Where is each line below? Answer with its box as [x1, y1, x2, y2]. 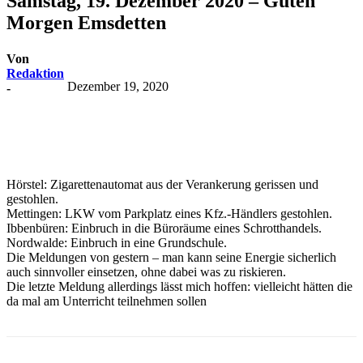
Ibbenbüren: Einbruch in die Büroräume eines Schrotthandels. [6, 220, 322, 235]
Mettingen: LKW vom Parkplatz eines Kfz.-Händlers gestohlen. [6, 206, 332, 220]
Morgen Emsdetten [6, 11, 166, 33]
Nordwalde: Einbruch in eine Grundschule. [6, 235, 227, 250]
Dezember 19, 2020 [67, 79, 169, 93]
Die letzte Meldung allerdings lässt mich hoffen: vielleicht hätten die [6, 279, 352, 293]
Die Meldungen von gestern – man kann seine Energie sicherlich [6, 250, 336, 264]
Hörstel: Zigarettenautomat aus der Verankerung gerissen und [6, 177, 318, 191]
